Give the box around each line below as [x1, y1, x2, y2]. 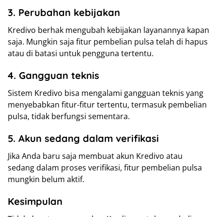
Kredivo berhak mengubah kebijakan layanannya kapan [8, 25, 209, 36]
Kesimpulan [8, 195, 62, 208]
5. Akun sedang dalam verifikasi [8, 132, 159, 145]
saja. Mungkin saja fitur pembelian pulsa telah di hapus [8, 36, 208, 47]
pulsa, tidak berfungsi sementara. [8, 111, 130, 122]
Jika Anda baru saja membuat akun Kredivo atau [8, 151, 183, 162]
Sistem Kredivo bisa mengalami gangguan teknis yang [8, 88, 203, 99]
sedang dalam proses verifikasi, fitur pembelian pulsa [8, 162, 202, 173]
